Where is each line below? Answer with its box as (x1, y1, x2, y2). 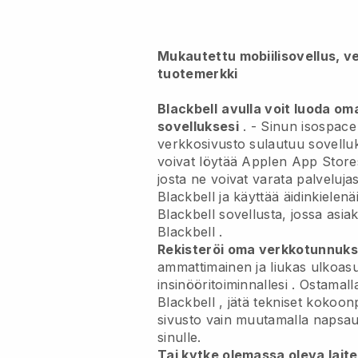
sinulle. (157, 328, 201, 345)
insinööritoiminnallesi (157, 276, 288, 292)
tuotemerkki (157, 65, 238, 82)
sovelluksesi (157, 117, 239, 134)
